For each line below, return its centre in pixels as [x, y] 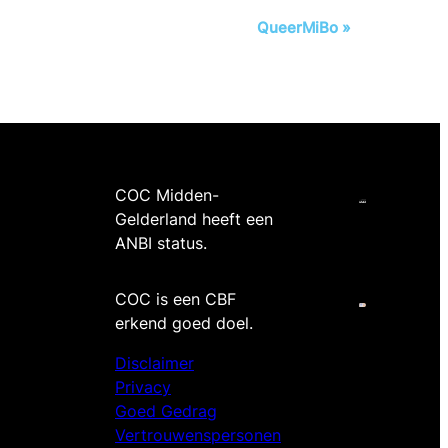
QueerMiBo [299, 28]
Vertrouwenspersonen [198, 435]
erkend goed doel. [184, 323]
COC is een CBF [175, 299]
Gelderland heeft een [194, 219]
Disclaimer [154, 363]
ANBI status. [161, 243]
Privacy [143, 387]
